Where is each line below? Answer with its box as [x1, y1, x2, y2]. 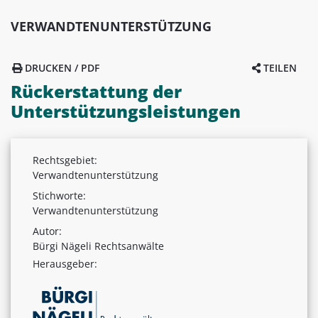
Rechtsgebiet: [33, 153, 97, 167]
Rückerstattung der [11, 79, 182, 103]
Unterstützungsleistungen [11, 99, 241, 123]
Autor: [33, 224, 62, 238]
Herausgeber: [33, 256, 97, 270]
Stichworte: [33, 188, 86, 202]
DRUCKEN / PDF [22, 60, 99, 75]
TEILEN [261, 60, 297, 75]
